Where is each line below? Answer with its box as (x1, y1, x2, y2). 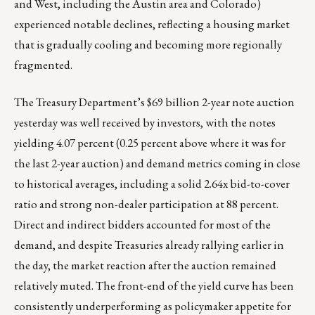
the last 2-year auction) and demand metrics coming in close (14, 155, 300, 172)
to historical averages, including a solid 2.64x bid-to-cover (14, 176, 290, 192)
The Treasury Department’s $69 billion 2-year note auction (14, 94, 295, 110)
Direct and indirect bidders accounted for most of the (14, 217, 271, 233)
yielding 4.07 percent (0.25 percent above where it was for (14, 135, 285, 151)
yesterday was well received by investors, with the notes (14, 115, 276, 131)
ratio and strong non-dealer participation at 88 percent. (14, 196, 278, 212)
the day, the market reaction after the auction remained (14, 257, 276, 274)
